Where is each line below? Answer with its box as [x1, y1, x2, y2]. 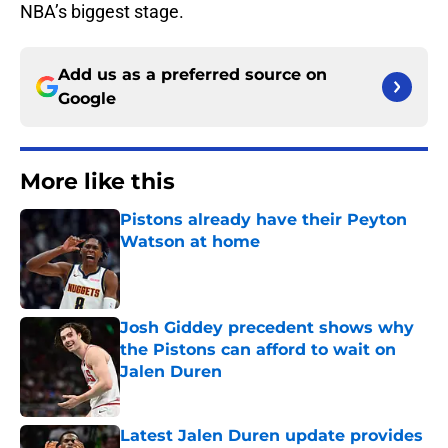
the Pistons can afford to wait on [120, 340, 396, 360]
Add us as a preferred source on [58, 65, 327, 85]
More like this [20, 168, 175, 196]
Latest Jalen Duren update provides [120, 426, 423, 446]
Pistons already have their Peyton [120, 210, 407, 230]
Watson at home [120, 232, 260, 252]
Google [58, 89, 116, 109]
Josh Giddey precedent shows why [120, 318, 414, 338]
